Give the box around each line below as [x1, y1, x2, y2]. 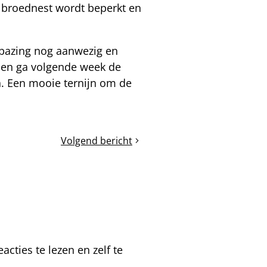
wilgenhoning [60, 153, 120, 167]
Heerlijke [60, 139, 100, 153]
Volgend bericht [60, 133, 132, 147]
